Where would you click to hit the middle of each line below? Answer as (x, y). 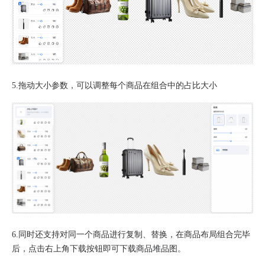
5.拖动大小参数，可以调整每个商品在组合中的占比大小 (114, 85)
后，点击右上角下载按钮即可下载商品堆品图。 (99, 248)
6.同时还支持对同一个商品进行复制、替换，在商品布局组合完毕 (131, 234)
